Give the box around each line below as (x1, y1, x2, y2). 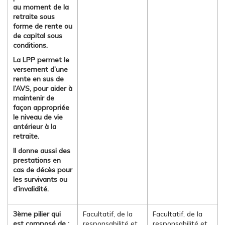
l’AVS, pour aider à (13, 84, 72, 93)
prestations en (13, 156, 61, 165)
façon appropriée (13, 103, 69, 112)
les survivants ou (13, 175, 67, 184)
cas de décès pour (13, 165, 72, 174)
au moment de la (13, 3, 69, 12)
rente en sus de (13, 74, 64, 83)
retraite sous (13, 12, 55, 21)
